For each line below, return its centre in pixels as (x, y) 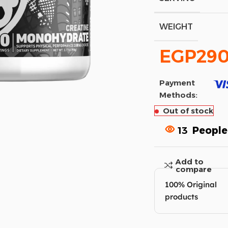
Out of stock (188, 110)
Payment (177, 82)
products (181, 196)
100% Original (191, 184)
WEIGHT (176, 26)
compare (193, 169)
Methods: (178, 95)
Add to (189, 161)
